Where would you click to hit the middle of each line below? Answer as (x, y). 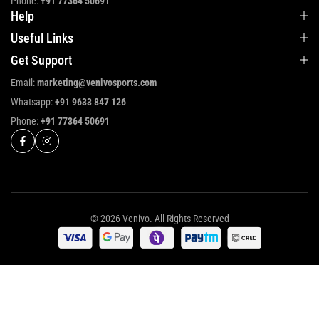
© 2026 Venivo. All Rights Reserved (159, 219)
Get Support (41, 61)
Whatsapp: (33, 102)
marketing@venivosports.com (97, 83)
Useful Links (42, 38)
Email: (24, 83)
